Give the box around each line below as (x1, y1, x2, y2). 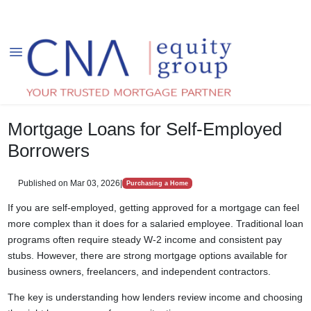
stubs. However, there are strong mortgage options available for (7, 250, 287, 261)
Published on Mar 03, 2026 (17, 178, 120, 188)
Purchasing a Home (126, 179, 188, 187)
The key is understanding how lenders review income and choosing (7, 292, 303, 303)
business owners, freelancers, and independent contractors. (7, 266, 271, 277)
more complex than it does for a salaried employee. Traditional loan (7, 218, 303, 229)
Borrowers (7, 140, 90, 161)
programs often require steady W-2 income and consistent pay (7, 234, 282, 245)
